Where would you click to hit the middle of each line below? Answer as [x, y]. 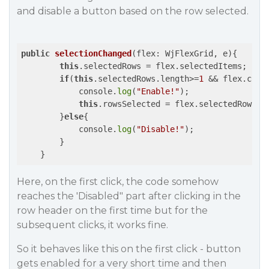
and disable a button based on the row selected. [133, 11]
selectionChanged [93, 53]
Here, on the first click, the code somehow [118, 182]
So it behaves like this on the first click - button [129, 249]
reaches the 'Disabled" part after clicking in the [129, 196]
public [35, 53]
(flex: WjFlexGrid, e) [182, 53]
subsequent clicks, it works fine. [92, 225]
